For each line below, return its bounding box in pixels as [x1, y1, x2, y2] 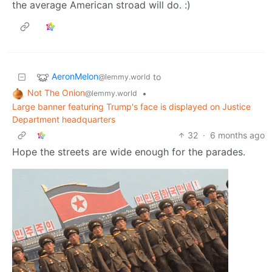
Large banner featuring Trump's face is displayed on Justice [12, 101, 251, 112]
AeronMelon [52, 71, 98, 82]
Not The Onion [27, 87, 85, 98]
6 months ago [210, 129, 265, 140]
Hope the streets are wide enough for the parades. [12, 145, 245, 158]
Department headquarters [12, 114, 115, 124]
